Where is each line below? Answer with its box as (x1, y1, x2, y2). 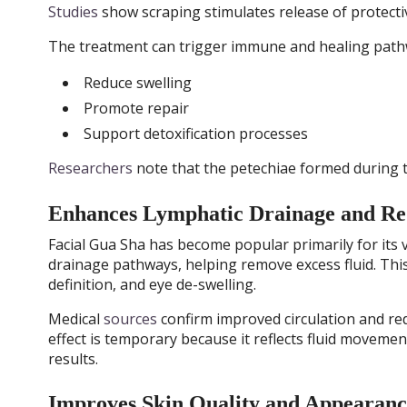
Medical (47, 308, 104, 329)
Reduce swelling (83, 72, 192, 93)
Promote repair (83, 97, 189, 118)
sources (103, 308, 157, 329)
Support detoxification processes (83, 124, 308, 144)
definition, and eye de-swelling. (47, 273, 256, 294)
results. (47, 348, 98, 369)
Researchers (47, 158, 133, 179)
